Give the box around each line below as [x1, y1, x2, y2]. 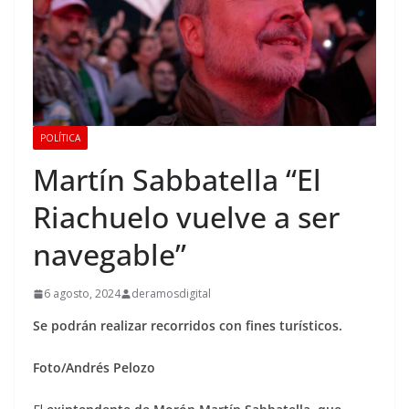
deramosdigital [131, 286, 211, 302]
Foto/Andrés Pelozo [33, 359, 155, 377]
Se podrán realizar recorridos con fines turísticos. [33, 317, 342, 335]
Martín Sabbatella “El [33, 160, 321, 200]
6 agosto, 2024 [44, 286, 121, 302]
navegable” [33, 235, 186, 275]
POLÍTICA [40, 131, 80, 145]
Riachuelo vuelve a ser [33, 197, 340, 237]
